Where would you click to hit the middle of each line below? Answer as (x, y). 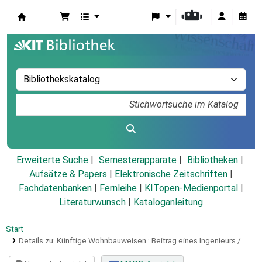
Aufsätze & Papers (68, 174)
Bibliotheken (212, 160)
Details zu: (37, 241)
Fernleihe (118, 188)
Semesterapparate (137, 160)
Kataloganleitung (168, 202)
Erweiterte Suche (52, 160)
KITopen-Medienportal (191, 188)
